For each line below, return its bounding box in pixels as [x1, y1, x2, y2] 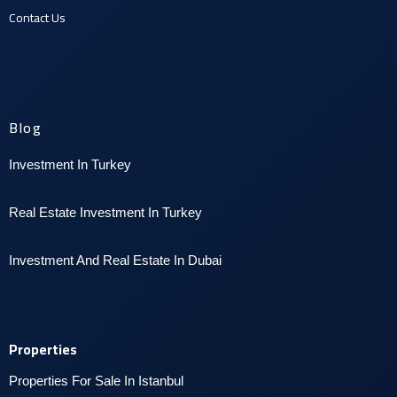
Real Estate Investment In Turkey [9, 205, 202, 220]
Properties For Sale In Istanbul [9, 373, 183, 388]
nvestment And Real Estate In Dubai [12, 253, 222, 268]
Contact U [9, 6, 59, 29]
